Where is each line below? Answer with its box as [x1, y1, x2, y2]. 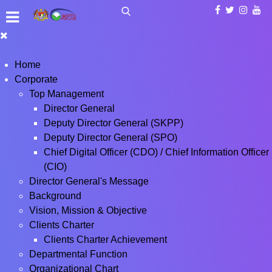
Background [29, 191, 81, 201]
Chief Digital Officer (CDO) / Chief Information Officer [44, 147, 269, 157]
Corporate [15, 74, 58, 84]
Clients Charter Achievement [44, 234, 167, 245]
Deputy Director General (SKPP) [44, 118, 183, 128]
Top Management [29, 89, 104, 99]
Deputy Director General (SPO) [44, 132, 177, 143]
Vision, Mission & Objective [29, 205, 147, 216]
